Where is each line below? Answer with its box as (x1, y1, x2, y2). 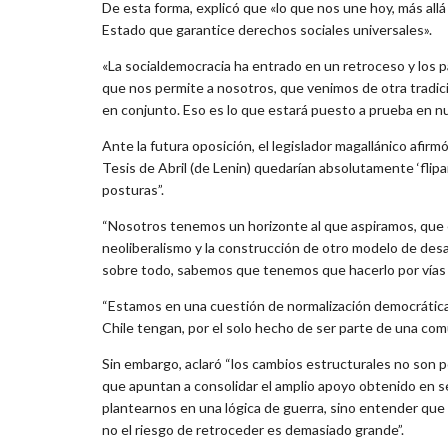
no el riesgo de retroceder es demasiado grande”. (102, 420, 404, 438)
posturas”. (102, 180, 164, 198)
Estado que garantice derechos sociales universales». (102, 20, 432, 38)
